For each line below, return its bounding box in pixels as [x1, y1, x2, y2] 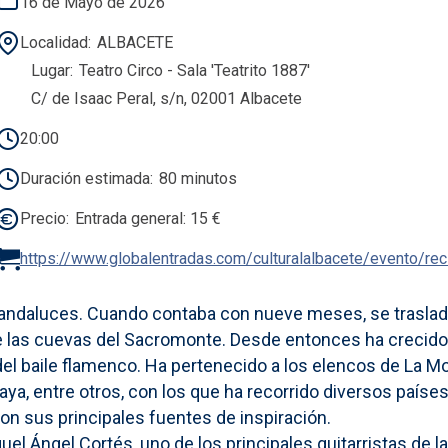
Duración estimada [19, 168, 150, 188]
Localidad [19, 32, 88, 52]
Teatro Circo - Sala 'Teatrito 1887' [78, 60, 310, 80]
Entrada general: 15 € [74, 208, 221, 228]
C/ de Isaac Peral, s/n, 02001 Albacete [30, 88, 302, 108]
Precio [19, 208, 66, 228]
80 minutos [158, 168, 237, 188]
